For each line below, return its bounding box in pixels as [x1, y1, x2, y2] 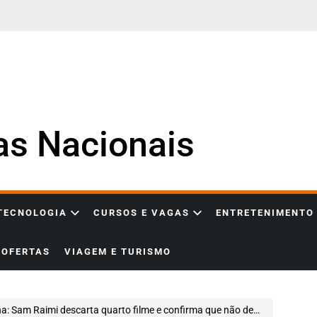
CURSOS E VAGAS [93, 207, 190, 218]
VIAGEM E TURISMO [64, 246, 171, 257]
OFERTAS [1, 246, 50, 257]
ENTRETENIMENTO [216, 207, 314, 218]
